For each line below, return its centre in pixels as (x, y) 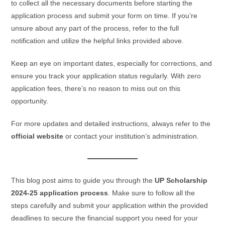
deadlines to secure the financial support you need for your (105, 218)
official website (37, 136)
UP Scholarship (181, 181)
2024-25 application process (60, 193)
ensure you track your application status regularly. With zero (106, 76)
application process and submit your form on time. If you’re (104, 16)
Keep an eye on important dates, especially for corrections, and (112, 64)
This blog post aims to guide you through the (83, 181)
